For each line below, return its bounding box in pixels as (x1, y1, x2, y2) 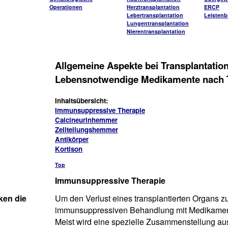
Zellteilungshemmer (55, 125, 118, 134)
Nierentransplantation (127, 27, 185, 35)
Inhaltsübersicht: (55, 96, 108, 105)
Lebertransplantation (127, 11, 183, 19)
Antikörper (55, 134, 89, 144)
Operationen (49, 3, 82, 11)
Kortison (55, 144, 82, 154)
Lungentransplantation (127, 19, 189, 27)
